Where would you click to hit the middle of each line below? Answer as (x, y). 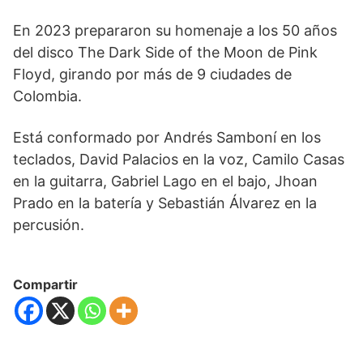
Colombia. (47, 96)
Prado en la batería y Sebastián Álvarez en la (165, 203)
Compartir (45, 285)
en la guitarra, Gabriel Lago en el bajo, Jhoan (165, 181)
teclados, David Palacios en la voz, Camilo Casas (179, 160)
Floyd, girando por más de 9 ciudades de (152, 75)
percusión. (49, 225)
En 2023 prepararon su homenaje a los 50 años (175, 31)
